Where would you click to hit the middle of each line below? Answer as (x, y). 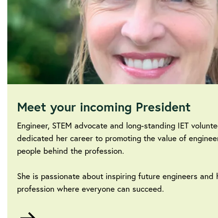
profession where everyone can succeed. (91, 188)
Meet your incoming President (104, 106)
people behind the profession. (71, 150)
